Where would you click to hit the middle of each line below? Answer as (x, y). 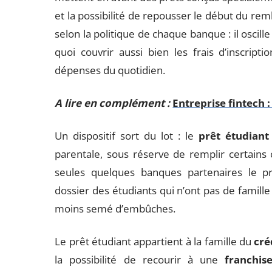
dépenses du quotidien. (110, 70)
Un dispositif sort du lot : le (127, 136)
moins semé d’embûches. (115, 209)
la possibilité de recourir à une (140, 260)
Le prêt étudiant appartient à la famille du (155, 241)
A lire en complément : (113, 103)
